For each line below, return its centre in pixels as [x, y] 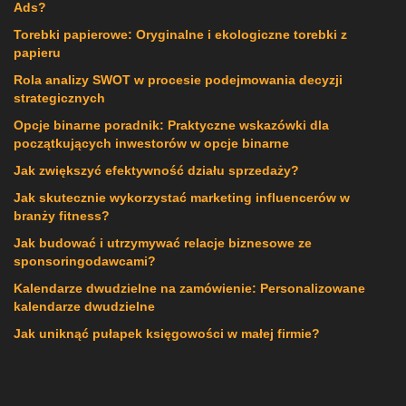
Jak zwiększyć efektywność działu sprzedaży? [156, 170]
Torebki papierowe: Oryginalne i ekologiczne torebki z [180, 34]
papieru [37, 52]
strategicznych [59, 97]
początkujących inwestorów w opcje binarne [151, 143]
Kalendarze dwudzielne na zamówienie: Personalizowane [189, 288]
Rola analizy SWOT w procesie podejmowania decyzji [178, 79]
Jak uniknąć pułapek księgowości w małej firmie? [167, 333]
